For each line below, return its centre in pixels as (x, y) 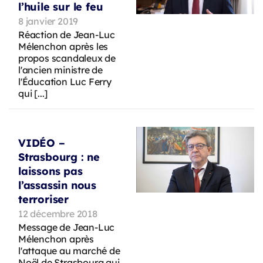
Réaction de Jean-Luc (67, 34)
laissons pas (50, 171)
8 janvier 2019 (48, 21)
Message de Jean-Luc (67, 227)
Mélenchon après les (63, 46)
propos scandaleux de (67, 58)
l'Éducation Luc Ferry (65, 81)
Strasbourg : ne (59, 157)
